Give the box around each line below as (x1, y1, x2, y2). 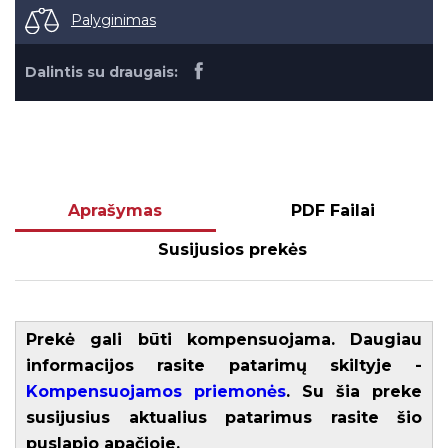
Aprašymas (68, 200, 163, 220)
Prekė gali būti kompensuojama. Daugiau (26, 329, 422, 349)
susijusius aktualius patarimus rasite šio (26, 407, 422, 427)
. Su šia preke (286, 381, 422, 401)
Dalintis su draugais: (25, 62, 178, 81)
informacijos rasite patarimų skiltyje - (26, 355, 422, 375)
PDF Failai (290, 200, 375, 220)
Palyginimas (71, 10, 156, 29)
